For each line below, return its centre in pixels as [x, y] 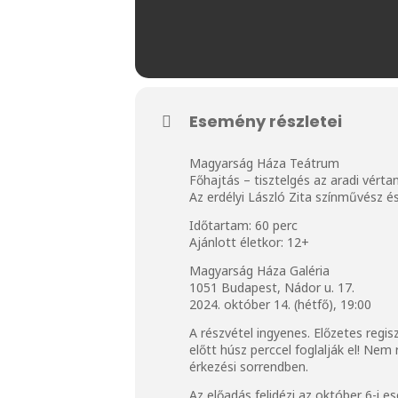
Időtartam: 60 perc [245, 225]
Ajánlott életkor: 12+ [251, 242]
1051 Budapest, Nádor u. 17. [274, 287]
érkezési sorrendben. [251, 366]
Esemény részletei [266, 121]
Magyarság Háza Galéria [261, 270]
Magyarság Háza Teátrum [266, 163]
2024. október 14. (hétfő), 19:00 [282, 304]
